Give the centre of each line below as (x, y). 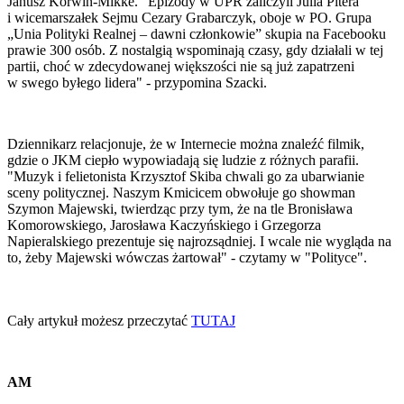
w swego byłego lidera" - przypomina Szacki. (137, 83)
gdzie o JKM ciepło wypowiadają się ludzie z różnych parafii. (183, 161)
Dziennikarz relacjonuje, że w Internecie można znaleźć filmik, (186, 144)
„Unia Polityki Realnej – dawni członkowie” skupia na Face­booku (197, 34)
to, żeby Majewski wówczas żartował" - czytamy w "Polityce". (187, 258)
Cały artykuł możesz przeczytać (99, 321)
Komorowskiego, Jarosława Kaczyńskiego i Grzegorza (164, 225)
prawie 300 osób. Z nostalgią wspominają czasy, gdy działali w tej (195, 50)
